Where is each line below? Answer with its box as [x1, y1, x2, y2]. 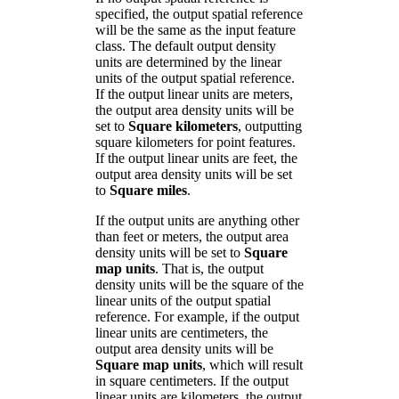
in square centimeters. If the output [95, 372, 289, 388]
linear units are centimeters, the [95, 324, 268, 340]
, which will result [202, 356, 303, 372]
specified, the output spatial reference [95, 5, 303, 21]
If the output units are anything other [95, 212, 299, 228]
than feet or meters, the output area [95, 228, 289, 244]
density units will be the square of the [95, 276, 304, 292]
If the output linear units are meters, [95, 85, 293, 102]
